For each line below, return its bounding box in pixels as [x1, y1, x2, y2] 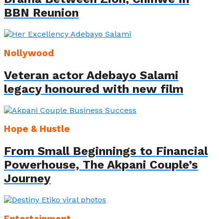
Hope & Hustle [4, 124, 70, 135]
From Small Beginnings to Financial [4, 144, 208, 158]
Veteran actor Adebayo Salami [4, 68, 178, 82]
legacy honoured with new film [4, 82, 183, 96]
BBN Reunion [4, 6, 79, 20]
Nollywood [4, 47, 54, 59]
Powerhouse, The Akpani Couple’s [4, 158, 198, 172]
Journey [4, 172, 51, 186]
